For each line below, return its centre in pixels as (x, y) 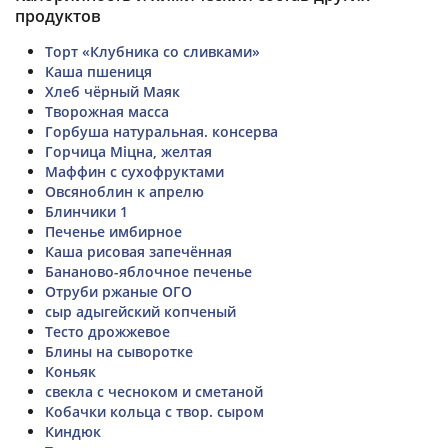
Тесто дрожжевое (107, 331)
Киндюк (73, 431)
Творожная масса (107, 111)
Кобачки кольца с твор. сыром (154, 411)
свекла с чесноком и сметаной (154, 391)
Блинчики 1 (86, 211)
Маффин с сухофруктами (134, 171)
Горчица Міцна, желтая (128, 151)
